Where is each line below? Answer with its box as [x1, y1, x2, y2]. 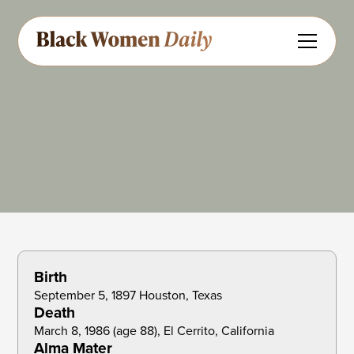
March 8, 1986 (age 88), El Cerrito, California [34, 322, 275, 341]
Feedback [75, 151, 133, 170]
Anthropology [28, 122, 111, 141]
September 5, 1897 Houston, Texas [34, 286, 223, 305]
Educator [130, 122, 186, 141]
